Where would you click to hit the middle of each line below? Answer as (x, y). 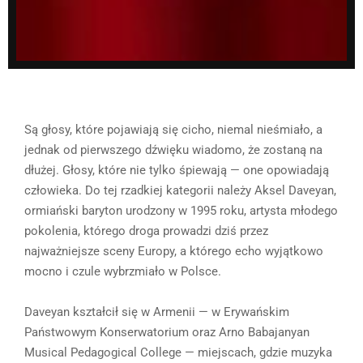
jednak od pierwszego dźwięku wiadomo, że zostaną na (173, 149)
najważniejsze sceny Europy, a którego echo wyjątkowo (174, 251)
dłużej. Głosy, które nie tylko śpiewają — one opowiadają (177, 170)
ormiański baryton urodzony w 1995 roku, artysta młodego (181, 210)
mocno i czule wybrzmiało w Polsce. (123, 271)
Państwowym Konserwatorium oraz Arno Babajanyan (167, 332)
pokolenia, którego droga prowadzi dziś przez (146, 231)
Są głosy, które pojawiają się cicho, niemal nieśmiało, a (173, 129)
